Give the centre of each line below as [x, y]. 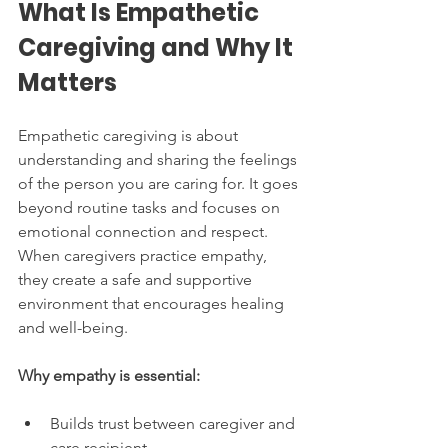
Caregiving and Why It [158, 47]
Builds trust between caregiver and [174, 423]
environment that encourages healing [153, 303]
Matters [67, 82]
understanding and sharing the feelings [159, 159]
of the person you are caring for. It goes [160, 183]
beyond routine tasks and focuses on [151, 207]
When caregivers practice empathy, [144, 255]
